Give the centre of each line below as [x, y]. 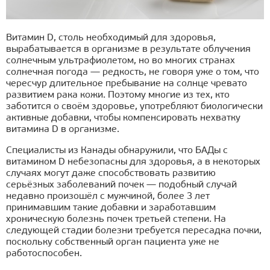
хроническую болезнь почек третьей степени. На [116, 220]
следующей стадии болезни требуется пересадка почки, [134, 231]
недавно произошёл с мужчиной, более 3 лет [108, 197]
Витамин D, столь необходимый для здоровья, [111, 38]
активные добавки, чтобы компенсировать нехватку [123, 118]
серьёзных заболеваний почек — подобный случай [121, 185]
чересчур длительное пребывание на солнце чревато [127, 84]
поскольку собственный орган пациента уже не [113, 243]
